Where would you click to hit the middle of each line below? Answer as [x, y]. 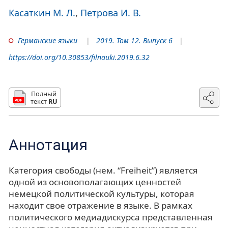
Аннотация [48, 145]
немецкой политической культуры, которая [102, 193]
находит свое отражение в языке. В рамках [101, 205]
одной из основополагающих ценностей [95, 182]
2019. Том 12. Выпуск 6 [135, 40]
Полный [44, 93]
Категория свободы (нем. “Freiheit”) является [103, 170]
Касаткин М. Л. [42, 12]
